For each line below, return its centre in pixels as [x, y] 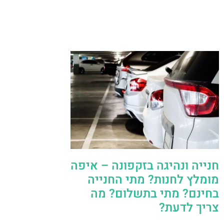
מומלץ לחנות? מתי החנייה [153, 180]
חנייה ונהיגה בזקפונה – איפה [145, 166]
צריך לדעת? [189, 208]
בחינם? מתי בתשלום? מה [155, 194]
